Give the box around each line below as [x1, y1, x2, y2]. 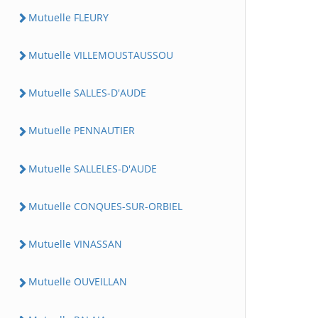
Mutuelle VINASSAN [28, 237, 122, 251]
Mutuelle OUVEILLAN [28, 275, 127, 289]
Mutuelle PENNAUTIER [28, 124, 135, 138]
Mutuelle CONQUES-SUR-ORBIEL [28, 199, 182, 213]
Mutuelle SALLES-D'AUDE [28, 86, 146, 99]
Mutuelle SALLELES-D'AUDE [28, 161, 157, 175]
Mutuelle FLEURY [28, 10, 109, 24]
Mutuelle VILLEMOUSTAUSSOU [28, 48, 173, 62]
